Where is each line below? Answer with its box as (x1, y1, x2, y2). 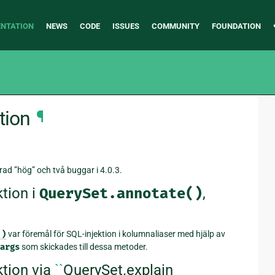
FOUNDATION (211, 21, 261, 31)
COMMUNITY (151, 21, 199, 31)
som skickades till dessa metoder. (20, 241, 148, 252)
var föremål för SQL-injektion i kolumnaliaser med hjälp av (6, 228, 225, 239)
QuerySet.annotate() (39, 185, 203, 203)
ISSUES (112, 21, 139, 31)
